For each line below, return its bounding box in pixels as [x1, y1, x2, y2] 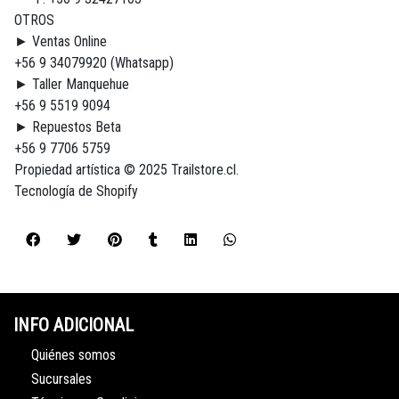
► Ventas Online [14, 33, 107, 51]
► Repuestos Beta [14, 118, 121, 136]
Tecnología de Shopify [14, 183, 138, 200]
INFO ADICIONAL [13, 314, 134, 337]
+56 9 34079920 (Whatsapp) [14, 54, 174, 72]
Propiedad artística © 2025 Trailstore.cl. [14, 161, 239, 179]
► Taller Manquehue [14, 76, 129, 94]
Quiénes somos [31, 346, 116, 363]
